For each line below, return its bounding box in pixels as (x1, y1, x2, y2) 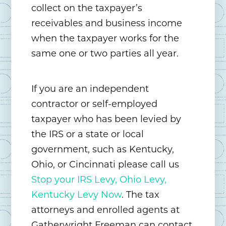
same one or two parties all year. (31, 48, 179, 60)
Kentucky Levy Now (31, 189, 122, 201)
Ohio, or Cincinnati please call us (31, 159, 180, 171)
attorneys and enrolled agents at (31, 204, 180, 216)
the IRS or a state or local (31, 129, 144, 140)
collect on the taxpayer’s (31, 3, 143, 14)
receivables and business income (31, 18, 183, 29)
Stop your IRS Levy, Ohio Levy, (31, 174, 167, 186)
